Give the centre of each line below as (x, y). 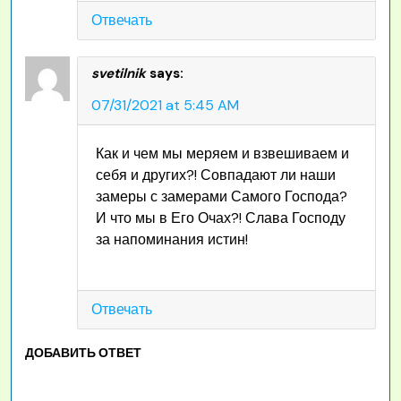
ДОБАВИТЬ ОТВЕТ (83, 353)
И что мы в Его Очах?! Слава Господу (220, 218)
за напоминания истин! (171, 240)
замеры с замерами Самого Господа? (221, 197)
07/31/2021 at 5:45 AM (165, 106)
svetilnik (118, 74)
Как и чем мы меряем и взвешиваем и (222, 154)
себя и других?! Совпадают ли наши (215, 175)
